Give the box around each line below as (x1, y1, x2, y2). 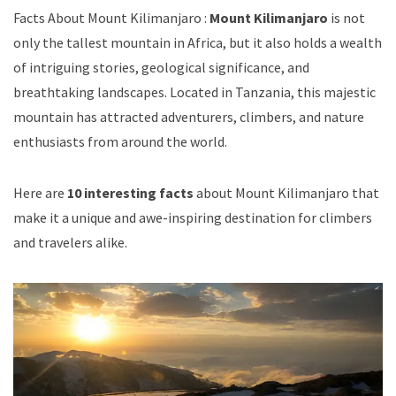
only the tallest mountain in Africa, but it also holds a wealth (13, 33, 382, 51)
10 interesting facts (67, 183, 194, 202)
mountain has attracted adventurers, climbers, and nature (13, 107, 364, 126)
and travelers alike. (13, 232, 127, 251)
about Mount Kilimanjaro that (194, 183, 379, 202)
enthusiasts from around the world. (13, 132, 227, 150)
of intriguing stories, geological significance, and (13, 57, 309, 76)
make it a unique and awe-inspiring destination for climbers (13, 208, 372, 226)
